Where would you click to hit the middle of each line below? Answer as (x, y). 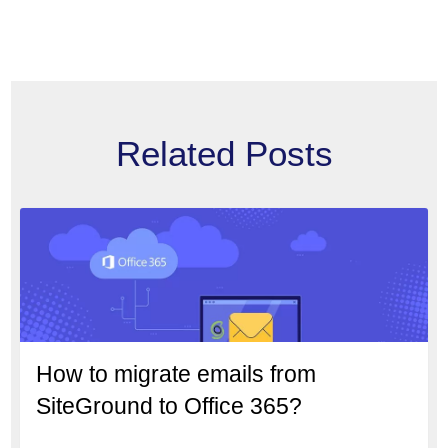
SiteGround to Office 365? (169, 405)
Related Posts (224, 153)
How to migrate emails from (176, 373)
